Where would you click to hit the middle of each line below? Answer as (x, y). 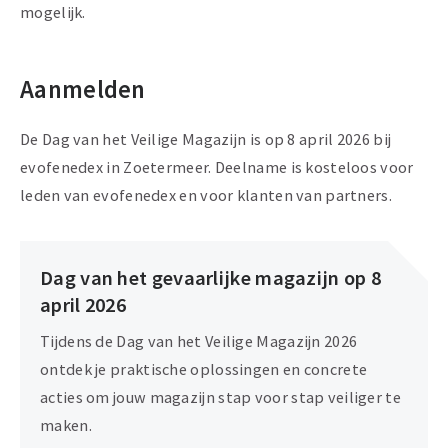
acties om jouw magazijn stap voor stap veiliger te (220, 397)
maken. (66, 425)
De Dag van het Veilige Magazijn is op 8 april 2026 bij (206, 139)
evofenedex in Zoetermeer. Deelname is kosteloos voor (217, 167)
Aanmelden (83, 89)
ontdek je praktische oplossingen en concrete (204, 369)
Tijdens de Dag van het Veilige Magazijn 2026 (199, 341)
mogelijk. (53, 12)
